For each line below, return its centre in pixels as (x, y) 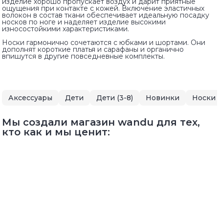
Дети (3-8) (115, 98)
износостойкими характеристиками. (66, 29)
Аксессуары (30, 98)
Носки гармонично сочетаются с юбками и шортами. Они (104, 42)
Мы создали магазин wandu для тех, (101, 122)
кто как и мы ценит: (56, 132)
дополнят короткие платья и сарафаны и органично (93, 49)
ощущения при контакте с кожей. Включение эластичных (103, 8)
